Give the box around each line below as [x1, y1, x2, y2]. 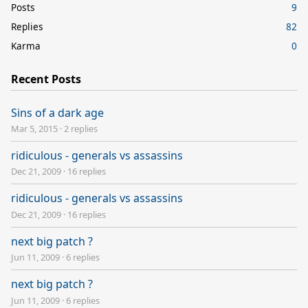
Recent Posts [11, 71, 81, 87]
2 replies [64, 122, 98, 135]
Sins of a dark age [11, 104, 104, 120]
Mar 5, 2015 [11, 122, 58, 135]
